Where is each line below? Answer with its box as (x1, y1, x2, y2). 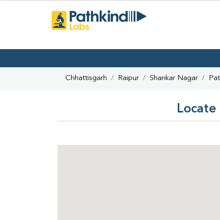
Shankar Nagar (150, 75, 198, 82)
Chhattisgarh (65, 75, 107, 82)
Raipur (118, 75, 139, 82)
